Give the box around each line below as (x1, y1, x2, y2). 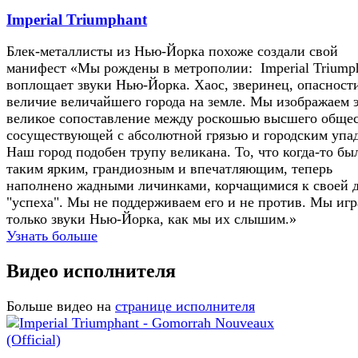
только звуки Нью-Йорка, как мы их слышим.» (6, 211, 296, 228)
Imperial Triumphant (6, 10, 147, 28)
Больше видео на (6, 298, 111, 315)
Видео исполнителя (6, 261, 176, 282)
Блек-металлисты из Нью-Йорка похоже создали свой (6, 43, 338, 60)
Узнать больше (6, 228, 97, 245)
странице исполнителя (115, 298, 255, 315)
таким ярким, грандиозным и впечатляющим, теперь (6, 161, 332, 177)
